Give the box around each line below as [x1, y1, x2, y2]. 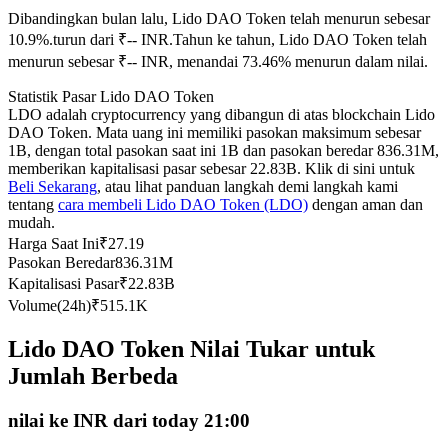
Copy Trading [48, 217, 136, 234]
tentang [8, 196, 58, 214]
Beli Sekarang [8, 178, 97, 196]
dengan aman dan [308, 196, 423, 214]
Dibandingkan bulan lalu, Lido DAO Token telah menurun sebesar [8, 10, 430, 28]
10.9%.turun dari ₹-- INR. [8, 31, 173, 49]
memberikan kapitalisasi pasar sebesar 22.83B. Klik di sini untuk [8, 160, 415, 178]
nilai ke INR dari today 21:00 [8, 410, 250, 432]
